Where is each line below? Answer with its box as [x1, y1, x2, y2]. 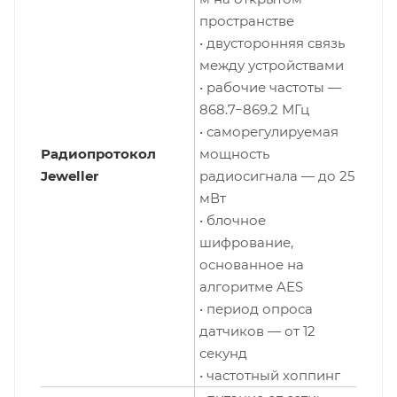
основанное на [199, 256, 304, 274]
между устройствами [199, 57, 344, 74]
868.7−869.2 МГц [199, 101, 309, 119]
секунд [199, 345, 247, 362]
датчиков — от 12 [199, 323, 315, 340]
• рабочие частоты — [199, 79, 341, 97]
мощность [199, 145, 269, 163]
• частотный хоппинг [199, 367, 340, 385]
